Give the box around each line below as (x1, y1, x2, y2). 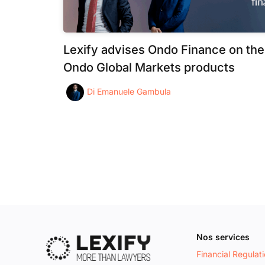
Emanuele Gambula (97, 86, 171, 97)
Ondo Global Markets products (63, 60, 235, 75)
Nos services (196, 232, 250, 242)
